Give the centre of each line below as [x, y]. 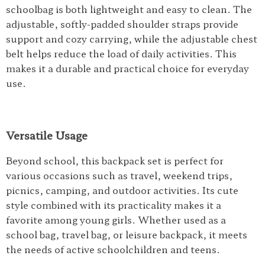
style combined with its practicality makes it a [114, 205]
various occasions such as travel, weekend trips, [119, 175]
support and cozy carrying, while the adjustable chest [132, 38]
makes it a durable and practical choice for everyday [127, 68]
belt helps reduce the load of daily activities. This [121, 53]
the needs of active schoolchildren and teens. [113, 249]
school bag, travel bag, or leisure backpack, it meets [127, 234]
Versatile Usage [47, 135]
